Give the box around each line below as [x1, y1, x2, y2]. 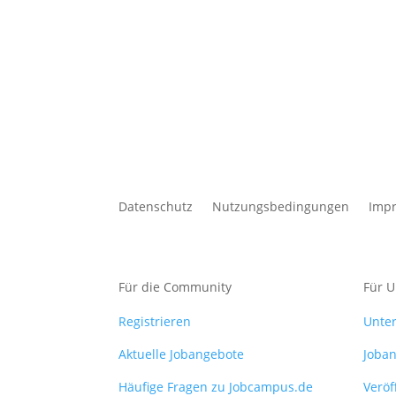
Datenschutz [118, 198, 194, 216]
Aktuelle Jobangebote [118, 346, 245, 362]
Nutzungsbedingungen [212, 198, 350, 216]
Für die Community [118, 278, 232, 295]
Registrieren [118, 313, 192, 330]
